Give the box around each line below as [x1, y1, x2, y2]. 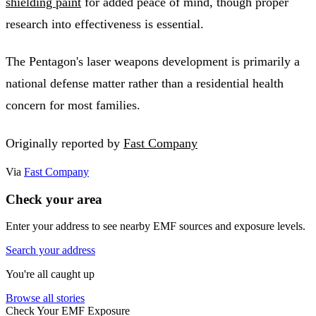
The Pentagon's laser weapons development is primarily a [6, 54, 300, 69]
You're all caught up [6, 268, 95, 281]
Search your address [6, 244, 95, 257]
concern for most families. [6, 98, 140, 113]
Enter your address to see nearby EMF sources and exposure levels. [6, 220, 305, 233]
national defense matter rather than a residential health [6, 76, 284, 91]
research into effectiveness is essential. [6, 16, 204, 31]
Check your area [6, 191, 102, 207]
